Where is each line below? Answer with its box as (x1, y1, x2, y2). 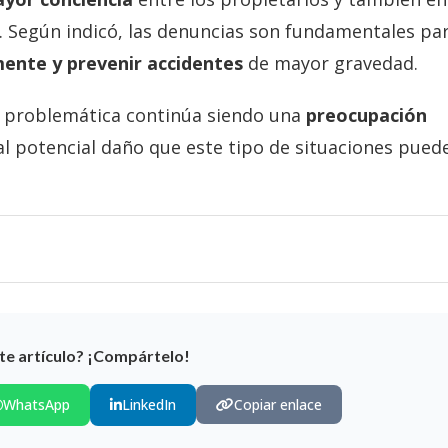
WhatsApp (3, 394, 70, 414)
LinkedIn (122, 394, 176, 414)
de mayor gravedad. (243, 50, 418, 75)
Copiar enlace (234, 395, 322, 415)
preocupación (306, 102, 427, 127)
